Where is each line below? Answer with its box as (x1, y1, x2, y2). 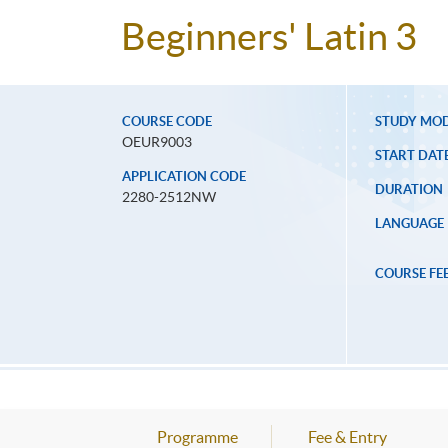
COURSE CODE (122, 114, 212, 130)
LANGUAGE (374, 216, 444, 232)
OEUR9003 (122, 134, 192, 151)
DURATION (374, 182, 443, 198)
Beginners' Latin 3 (121, 15, 417, 59)
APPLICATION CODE (122, 169, 246, 185)
